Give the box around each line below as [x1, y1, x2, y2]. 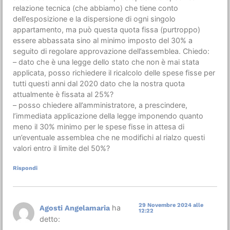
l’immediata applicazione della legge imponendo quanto [13, 111, 203, 120]
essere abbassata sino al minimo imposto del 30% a [13, 35, 193, 45]
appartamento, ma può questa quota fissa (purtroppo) [13, 25, 200, 34]
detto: [40, 215, 60, 224]
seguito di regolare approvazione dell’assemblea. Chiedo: [13, 46, 209, 55]
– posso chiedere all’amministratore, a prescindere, [13, 100, 187, 109]
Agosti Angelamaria [40, 204, 110, 213]
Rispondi [13, 165, 37, 172]
